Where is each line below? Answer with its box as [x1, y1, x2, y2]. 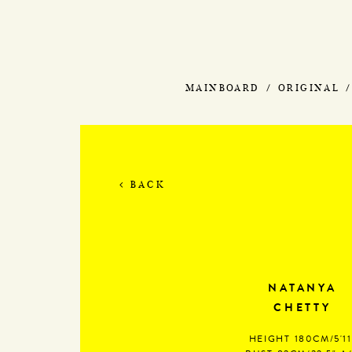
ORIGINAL [278, 82, 340, 93]
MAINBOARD [185, 82, 260, 93]
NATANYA [267, 283, 338, 295]
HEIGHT [248, 335, 291, 345]
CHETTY [273, 302, 332, 314]
